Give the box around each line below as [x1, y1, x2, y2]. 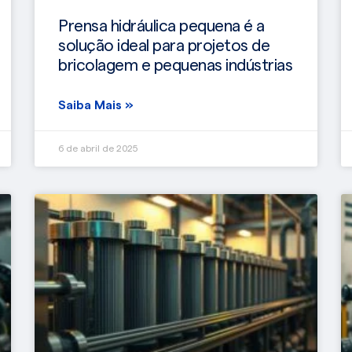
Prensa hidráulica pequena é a [58, 17, 265, 35]
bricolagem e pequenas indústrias [58, 57, 292, 74]
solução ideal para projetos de [58, 37, 269, 54]
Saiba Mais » [58, 98, 134, 112]
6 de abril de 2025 [58, 143, 137, 153]
